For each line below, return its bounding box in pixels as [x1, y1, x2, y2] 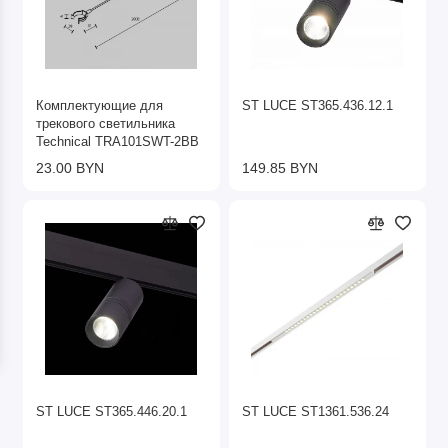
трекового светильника [36, 116, 175, 131]
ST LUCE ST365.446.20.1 [36, 404, 187, 419]
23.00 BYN [36, 159, 104, 176]
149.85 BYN [242, 159, 318, 176]
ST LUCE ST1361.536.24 [242, 404, 389, 419]
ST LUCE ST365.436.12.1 [242, 98, 393, 113]
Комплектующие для [36, 98, 163, 113]
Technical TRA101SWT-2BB [36, 134, 199, 149]
